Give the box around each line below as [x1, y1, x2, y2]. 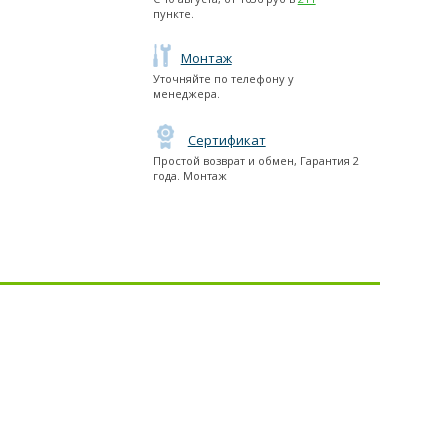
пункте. [152, 6, 194, 22]
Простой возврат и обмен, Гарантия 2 [152, 153, 359, 169]
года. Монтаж [152, 168, 227, 184]
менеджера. [152, 86, 220, 102]
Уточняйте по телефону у [152, 71, 294, 87]
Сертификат [187, 131, 266, 150]
